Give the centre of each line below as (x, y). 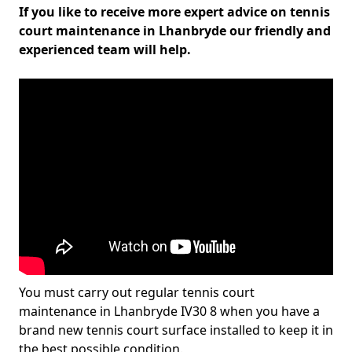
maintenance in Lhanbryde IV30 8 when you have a (169, 311)
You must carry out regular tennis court (137, 292)
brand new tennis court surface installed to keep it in (176, 330)
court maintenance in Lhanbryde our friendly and (175, 31)
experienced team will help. (105, 49)
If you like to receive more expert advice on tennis (174, 12)
